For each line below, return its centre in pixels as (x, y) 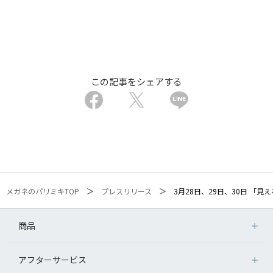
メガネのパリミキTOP (43, 191)
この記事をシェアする (136, 81)
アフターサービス (52, 260)
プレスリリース (126, 191)
